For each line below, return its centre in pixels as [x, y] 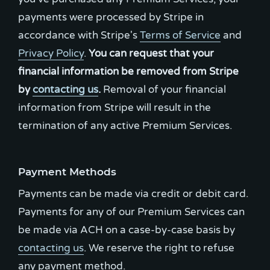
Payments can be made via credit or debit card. [133, 193]
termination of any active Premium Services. [125, 126]
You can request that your [151, 53]
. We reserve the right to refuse [159, 248]
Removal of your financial [163, 89]
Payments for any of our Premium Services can [131, 212]
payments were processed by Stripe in [111, 17]
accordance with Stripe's [79, 35]
